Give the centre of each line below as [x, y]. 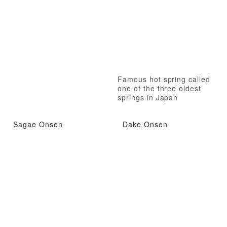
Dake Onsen [145, 124]
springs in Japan [148, 98]
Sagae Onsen [38, 124]
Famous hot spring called [164, 79]
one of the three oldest [160, 88]
